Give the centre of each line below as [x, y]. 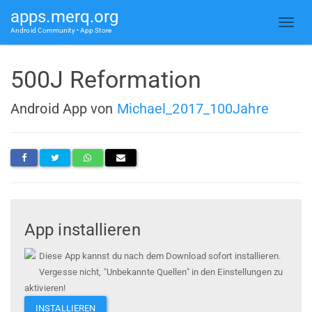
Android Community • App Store [61, 30]
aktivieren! [45, 288]
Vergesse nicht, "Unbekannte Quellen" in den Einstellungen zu [161, 272]
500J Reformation [106, 79]
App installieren [83, 230]
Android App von [64, 108]
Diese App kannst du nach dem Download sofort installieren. [160, 256]
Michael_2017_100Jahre [193, 108]
